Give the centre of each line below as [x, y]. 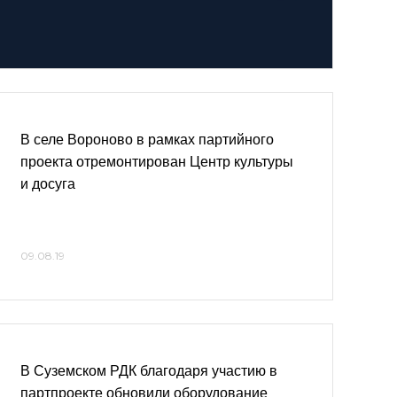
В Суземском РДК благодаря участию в [149, 371]
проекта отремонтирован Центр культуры [157, 162]
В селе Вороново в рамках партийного [147, 140]
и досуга [48, 184]
